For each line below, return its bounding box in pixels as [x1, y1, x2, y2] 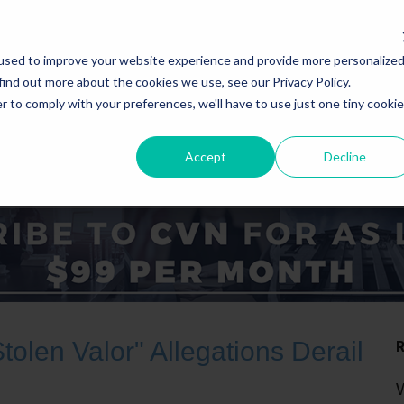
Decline [323, 148, 366, 164]
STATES [115, 149, 165, 166]
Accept [185, 148, 227, 164]
